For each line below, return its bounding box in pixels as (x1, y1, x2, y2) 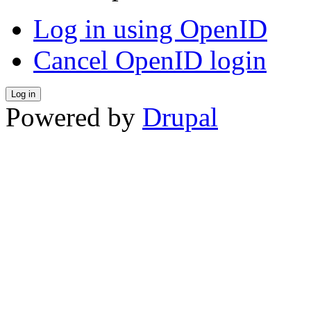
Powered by (6, 102, 142, 133)
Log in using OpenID (33, 14, 267, 44)
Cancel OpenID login (33, 45, 267, 76)
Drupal (142, 102, 218, 133)
